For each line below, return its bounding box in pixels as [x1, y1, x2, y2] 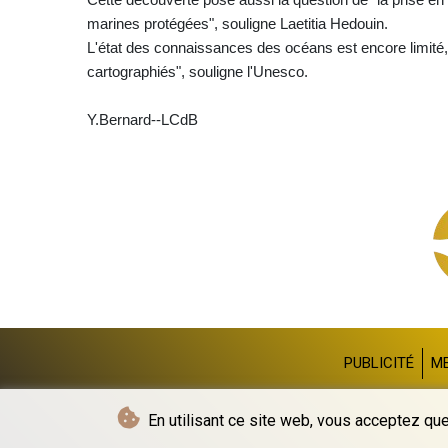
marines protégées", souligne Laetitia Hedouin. [87, 14, 388, 32]
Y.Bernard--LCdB [87, 110, 198, 128]
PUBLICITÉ [344, 353, 414, 372]
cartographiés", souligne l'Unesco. [87, 62, 308, 80]
